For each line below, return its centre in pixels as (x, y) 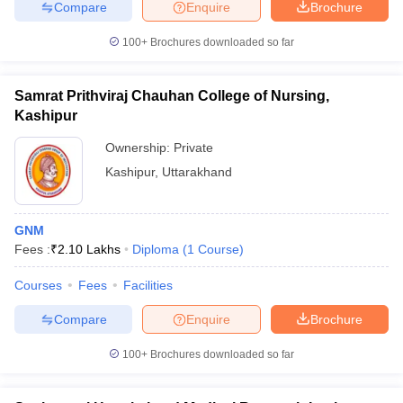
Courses (38, 285)
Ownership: (139, 148)
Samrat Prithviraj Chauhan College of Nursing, (172, 96)
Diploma (156, 249)
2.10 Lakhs (89, 249)
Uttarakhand (197, 172)
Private (193, 148)
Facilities (148, 285)
